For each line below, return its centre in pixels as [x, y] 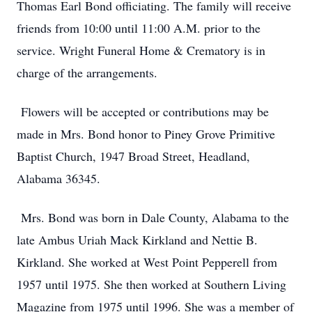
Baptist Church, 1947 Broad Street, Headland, [133, 156]
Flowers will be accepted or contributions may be [143, 111]
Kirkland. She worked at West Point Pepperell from [147, 262]
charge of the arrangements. [87, 72]
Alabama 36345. [58, 178]
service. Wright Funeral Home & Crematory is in [141, 50]
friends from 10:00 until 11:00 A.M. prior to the [139, 28]
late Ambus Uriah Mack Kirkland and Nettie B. [137, 240]
